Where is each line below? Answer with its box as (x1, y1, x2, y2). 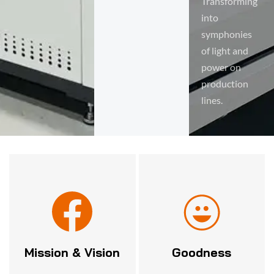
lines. (201, 94, 223, 106)
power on (201, 61, 241, 73)
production (201, 77, 248, 89)
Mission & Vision (24, 245, 120, 261)
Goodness (172, 245, 232, 261)
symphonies (201, 28, 252, 40)
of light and (201, 44, 248, 56)
